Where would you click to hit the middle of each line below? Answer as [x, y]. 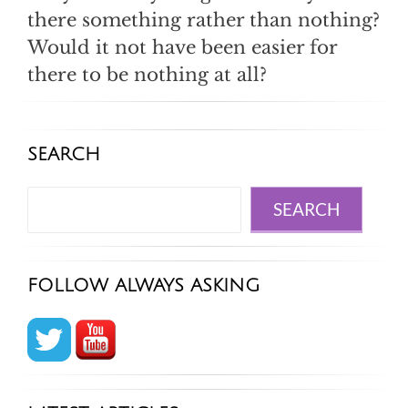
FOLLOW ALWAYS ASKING [143, 286]
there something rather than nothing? [204, 20]
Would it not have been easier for [182, 48]
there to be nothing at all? [147, 75]
